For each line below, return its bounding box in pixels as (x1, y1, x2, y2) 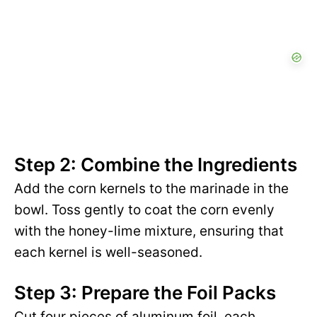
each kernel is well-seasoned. (14, 244, 202, 261)
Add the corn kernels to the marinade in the (14, 180, 289, 197)
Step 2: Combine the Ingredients (14, 154, 297, 176)
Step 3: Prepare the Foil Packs (14, 282, 276, 304)
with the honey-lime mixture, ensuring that (14, 223, 284, 240)
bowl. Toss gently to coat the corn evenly (14, 202, 275, 219)
